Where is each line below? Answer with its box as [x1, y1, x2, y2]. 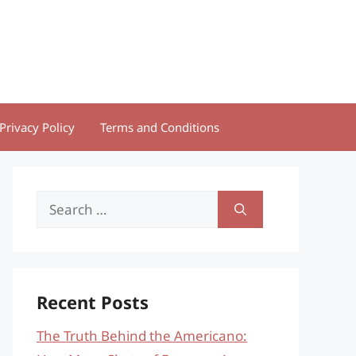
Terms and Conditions [100, 119, 219, 135]
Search [36, 192, 79, 211]
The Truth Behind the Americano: [37, 327, 247, 345]
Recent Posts [37, 290, 149, 314]
